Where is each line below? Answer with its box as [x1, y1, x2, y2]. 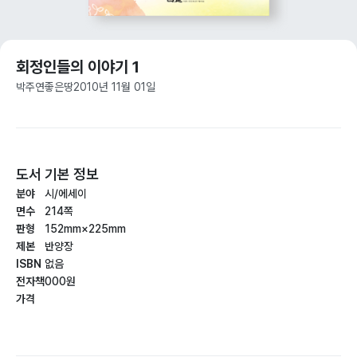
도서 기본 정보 [16, 165, 99, 182]
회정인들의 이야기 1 [16, 57, 139, 76]
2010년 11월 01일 [73, 80, 155, 93]
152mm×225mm [45, 222, 126, 235]
